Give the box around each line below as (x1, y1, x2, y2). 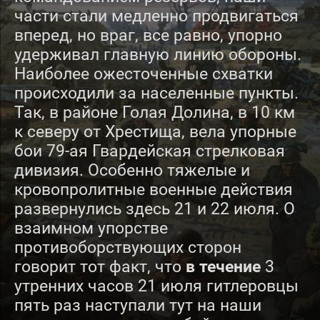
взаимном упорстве (14, 219, 168, 238)
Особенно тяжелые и (88, 161, 250, 180)
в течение (186, 257, 265, 276)
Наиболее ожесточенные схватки (14, 64, 273, 84)
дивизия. (14, 161, 88, 180)
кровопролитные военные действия (14, 180, 293, 199)
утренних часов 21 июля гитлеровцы (14, 276, 299, 296)
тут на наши (165, 296, 261, 315)
